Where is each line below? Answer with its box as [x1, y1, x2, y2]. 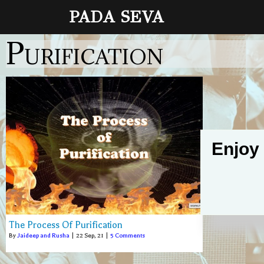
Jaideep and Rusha [17, 231, 70, 239]
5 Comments [110, 231, 145, 239]
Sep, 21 [84, 231, 104, 239]
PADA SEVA [69, 6, 164, 27]
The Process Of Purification [9, 219, 123, 230]
